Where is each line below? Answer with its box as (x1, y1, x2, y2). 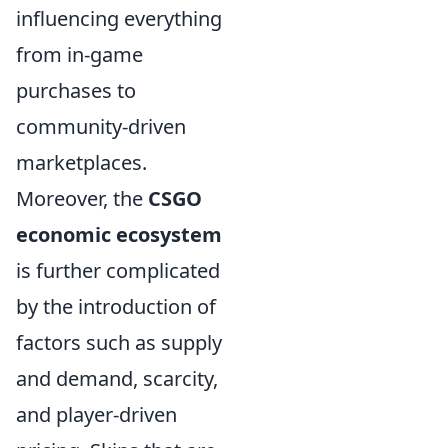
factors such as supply (16, 329, 222, 356)
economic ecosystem (16, 221, 222, 248)
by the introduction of (16, 293, 216, 320)
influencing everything (16, 5, 222, 32)
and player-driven (16, 401, 177, 428)
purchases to (16, 77, 136, 104)
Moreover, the (16, 185, 148, 212)
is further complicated (16, 257, 220, 284)
